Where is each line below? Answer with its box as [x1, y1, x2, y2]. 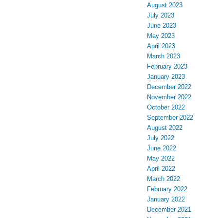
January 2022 [147, 196, 185, 203]
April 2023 [147, 42, 175, 50]
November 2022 [147, 93, 191, 101]
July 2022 [147, 134, 174, 142]
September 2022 [147, 114, 193, 122]
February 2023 [147, 63, 187, 71]
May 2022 [147, 155, 175, 163]
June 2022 [147, 145, 176, 152]
